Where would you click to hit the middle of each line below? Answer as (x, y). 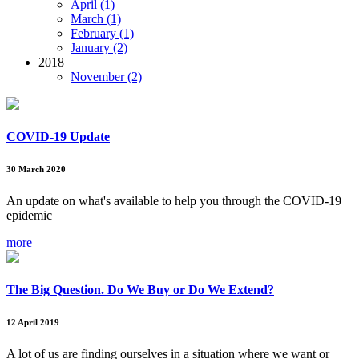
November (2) (106, 76)
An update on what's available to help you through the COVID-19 (174, 201)
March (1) (96, 18)
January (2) (99, 47)
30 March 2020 (36, 169)
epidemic (29, 216)
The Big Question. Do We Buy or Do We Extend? (140, 290)
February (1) (102, 33)
